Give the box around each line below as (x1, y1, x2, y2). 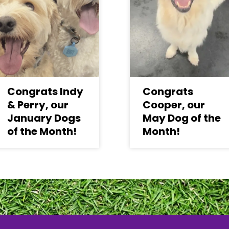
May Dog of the (143, 111, 221, 125)
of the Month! (7, 124, 77, 139)
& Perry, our (7, 98, 68, 112)
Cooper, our (143, 98, 205, 112)
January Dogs (7, 111, 81, 125)
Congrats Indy (7, 84, 83, 99)
